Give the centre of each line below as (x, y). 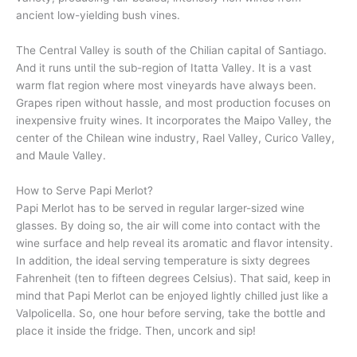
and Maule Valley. (61, 156)
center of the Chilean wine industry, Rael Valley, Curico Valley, (175, 138)
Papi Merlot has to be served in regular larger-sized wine (160, 208)
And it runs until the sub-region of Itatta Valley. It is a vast (164, 68)
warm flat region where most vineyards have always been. (166, 86)
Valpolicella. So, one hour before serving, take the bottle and (171, 314)
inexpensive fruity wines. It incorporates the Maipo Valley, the (174, 121)
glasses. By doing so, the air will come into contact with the (168, 226)
